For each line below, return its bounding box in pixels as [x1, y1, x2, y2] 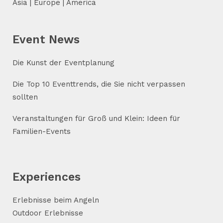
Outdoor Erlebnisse [12, 209, 83, 218]
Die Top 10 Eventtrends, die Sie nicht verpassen [12, 80, 185, 89]
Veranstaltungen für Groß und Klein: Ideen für [12, 114, 180, 123]
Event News [12, 33, 80, 46]
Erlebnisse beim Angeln [12, 196, 99, 205]
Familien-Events [12, 127, 71, 136]
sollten [12, 93, 38, 102]
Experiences [12, 170, 81, 184]
